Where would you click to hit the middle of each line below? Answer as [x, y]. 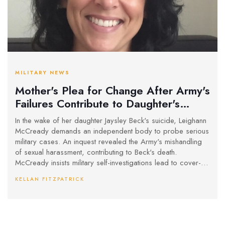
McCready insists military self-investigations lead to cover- [108, 163]
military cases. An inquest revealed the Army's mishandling [108, 142]
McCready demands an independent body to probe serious [112, 131]
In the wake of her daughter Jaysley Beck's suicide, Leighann [111, 121]
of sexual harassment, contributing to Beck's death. [96, 152]
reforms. [28, 184]
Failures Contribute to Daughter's [97, 103]
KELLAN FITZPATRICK [50, 179]
